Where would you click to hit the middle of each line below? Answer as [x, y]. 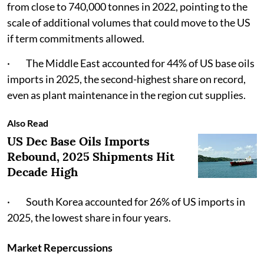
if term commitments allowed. [76, 38]
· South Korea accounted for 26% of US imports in [126, 201]
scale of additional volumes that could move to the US [129, 22]
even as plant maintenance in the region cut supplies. [126, 95]
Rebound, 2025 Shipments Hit [91, 156]
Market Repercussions [60, 247]
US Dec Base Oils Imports [78, 141]
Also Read [28, 123]
